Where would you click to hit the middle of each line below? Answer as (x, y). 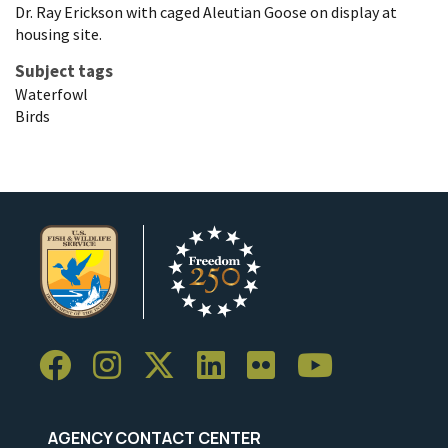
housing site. (58, 34)
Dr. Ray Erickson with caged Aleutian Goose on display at (206, 12)
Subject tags (64, 71)
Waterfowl (51, 94)
